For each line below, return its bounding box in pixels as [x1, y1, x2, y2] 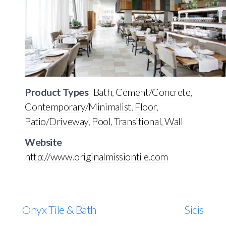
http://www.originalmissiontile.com [25, 150, 168, 162]
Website [25, 135, 62, 148]
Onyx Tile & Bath [22, 202, 96, 216]
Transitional [114, 115, 161, 127]
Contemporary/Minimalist [25, 100, 131, 112]
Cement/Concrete [116, 85, 191, 98]
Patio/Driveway [25, 115, 88, 127]
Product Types [25, 85, 89, 98]
